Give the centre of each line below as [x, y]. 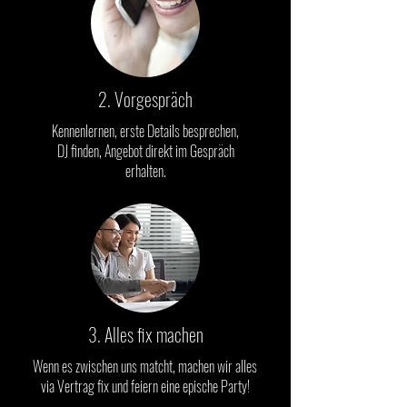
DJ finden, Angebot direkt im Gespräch [145, 150]
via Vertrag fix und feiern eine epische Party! [145, 386]
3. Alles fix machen [145, 334]
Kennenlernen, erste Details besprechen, [145, 130]
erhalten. [145, 170]
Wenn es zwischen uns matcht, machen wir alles [145, 366]
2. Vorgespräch [145, 99]
